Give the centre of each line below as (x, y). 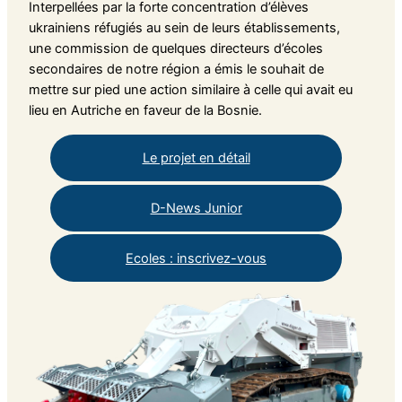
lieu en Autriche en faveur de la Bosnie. (145, 111)
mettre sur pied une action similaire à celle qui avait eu (190, 90)
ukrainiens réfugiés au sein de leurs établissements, (184, 28)
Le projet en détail (196, 158)
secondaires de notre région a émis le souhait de (176, 70)
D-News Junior (196, 208)
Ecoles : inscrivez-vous (196, 258)
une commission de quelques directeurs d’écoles (175, 49)
